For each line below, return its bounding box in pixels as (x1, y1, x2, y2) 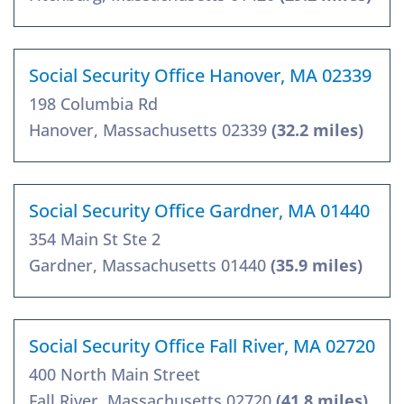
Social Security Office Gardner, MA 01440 (29, 198, 370, 224)
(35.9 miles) (271, 254, 363, 277)
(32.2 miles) (271, 119, 363, 142)
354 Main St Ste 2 (29, 228, 161, 251)
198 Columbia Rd (29, 93, 158, 115)
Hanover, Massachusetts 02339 (29, 119, 271, 142)
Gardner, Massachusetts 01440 (29, 254, 271, 277)
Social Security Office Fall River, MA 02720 (29, 334, 375, 359)
